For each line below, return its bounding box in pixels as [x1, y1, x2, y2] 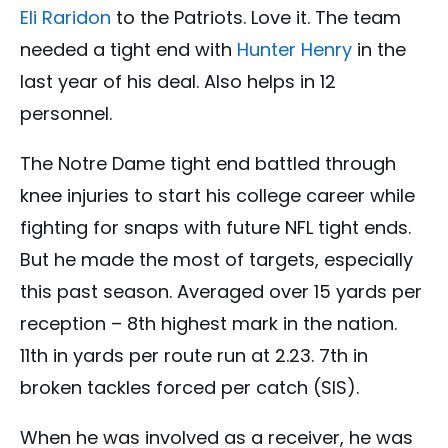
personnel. [20, 100, 112, 126]
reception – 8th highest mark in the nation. [20, 310, 397, 336]
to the [111, 4, 174, 30]
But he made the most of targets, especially [20, 246, 413, 272]
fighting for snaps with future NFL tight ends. [20, 214, 411, 240]
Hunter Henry [237, 36, 352, 62]
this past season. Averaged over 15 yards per [20, 278, 422, 304]
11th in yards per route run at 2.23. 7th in [20, 342, 368, 368]
